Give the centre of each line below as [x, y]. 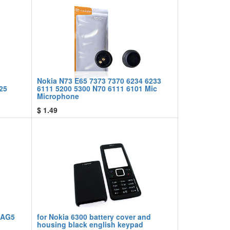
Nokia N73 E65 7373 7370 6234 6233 [99, 81]
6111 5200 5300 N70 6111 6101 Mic [97, 88]
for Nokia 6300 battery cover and [94, 217]
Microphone [58, 96]
